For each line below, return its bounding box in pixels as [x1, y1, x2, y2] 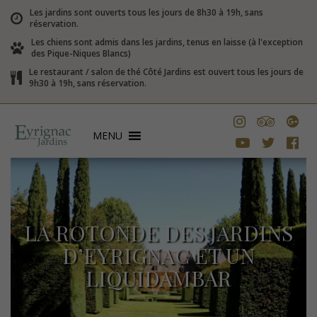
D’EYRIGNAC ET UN [62, 241, 255, 270]
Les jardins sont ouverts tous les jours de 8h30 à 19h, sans [30, 6, 263, 18]
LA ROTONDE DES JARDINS [24, 219, 293, 247]
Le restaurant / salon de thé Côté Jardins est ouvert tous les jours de [29, 66, 304, 78]
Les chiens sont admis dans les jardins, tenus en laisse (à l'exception [31, 36, 303, 48]
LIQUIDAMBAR [86, 264, 231, 292]
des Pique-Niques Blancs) [31, 47, 131, 59]
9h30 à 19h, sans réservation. [29, 77, 146, 89]
